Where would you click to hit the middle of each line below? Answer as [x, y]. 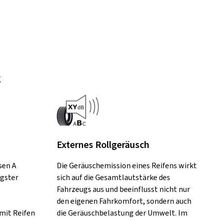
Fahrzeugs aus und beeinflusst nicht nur [123, 189]
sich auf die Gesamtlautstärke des [113, 178]
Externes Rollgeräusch [103, 145]
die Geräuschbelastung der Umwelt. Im [122, 213]
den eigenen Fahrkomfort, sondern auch [124, 201]
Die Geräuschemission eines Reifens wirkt [127, 166]
